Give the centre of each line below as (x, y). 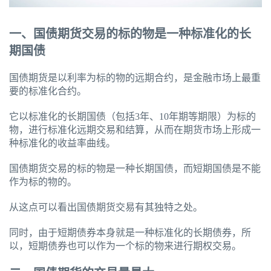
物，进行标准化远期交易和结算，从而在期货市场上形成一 (135, 130)
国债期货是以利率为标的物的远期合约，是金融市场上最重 (135, 78)
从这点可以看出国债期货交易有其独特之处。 (106, 207)
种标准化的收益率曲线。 (62, 143)
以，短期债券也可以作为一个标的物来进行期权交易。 (125, 246)
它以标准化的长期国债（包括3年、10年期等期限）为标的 (132, 117)
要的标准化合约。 (48, 91)
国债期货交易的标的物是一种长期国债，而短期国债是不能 (135, 169)
